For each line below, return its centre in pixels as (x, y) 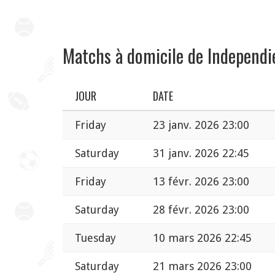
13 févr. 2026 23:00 (201, 181)
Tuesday (95, 238)
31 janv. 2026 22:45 (201, 153)
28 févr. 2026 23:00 (201, 209)
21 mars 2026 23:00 (202, 266)
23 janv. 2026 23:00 (201, 125)
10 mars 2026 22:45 (202, 238)
